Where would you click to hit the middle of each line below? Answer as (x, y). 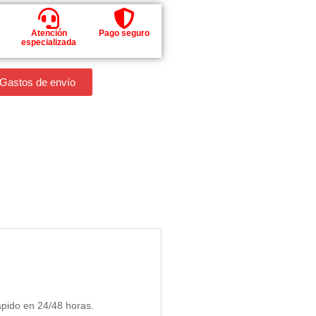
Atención (49, 34)
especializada (49, 43)
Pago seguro (124, 34)
